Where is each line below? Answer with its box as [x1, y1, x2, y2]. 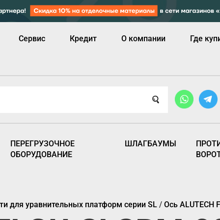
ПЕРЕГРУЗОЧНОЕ [10, 138, 75, 148]
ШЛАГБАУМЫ [124, 138, 176, 148]
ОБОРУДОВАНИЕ [10, 149, 73, 159]
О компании [121, 33, 165, 43]
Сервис [19, 33, 45, 43]
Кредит [70, 33, 97, 43]
